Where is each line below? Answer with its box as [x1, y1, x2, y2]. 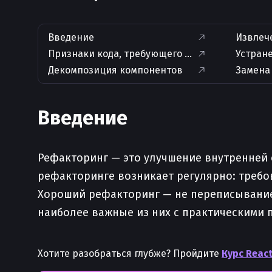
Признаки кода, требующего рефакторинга [48, 48, 253, 59]
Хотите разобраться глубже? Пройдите [38, 248, 222, 259]
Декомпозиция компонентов [48, 64, 183, 76]
